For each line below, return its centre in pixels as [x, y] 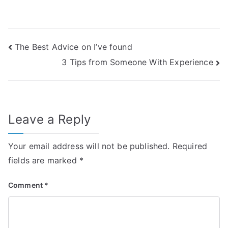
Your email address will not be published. [89, 146]
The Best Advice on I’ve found [74, 47]
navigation [48, 70]
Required [190, 146]
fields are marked [44, 160]
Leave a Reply [50, 119]
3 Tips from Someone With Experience [137, 62]
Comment [26, 185]
